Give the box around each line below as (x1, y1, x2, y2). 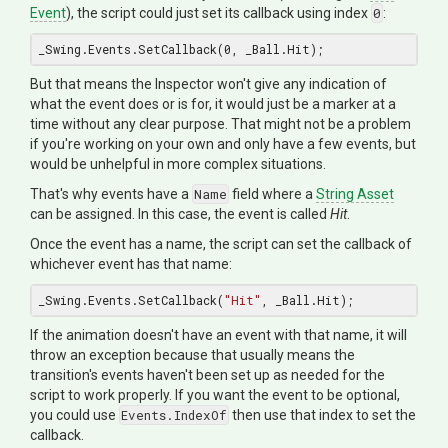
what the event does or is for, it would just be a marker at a (30, 95, 396, 112)
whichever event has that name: (30, 255, 232, 272)
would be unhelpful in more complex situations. (30, 155, 326, 172)
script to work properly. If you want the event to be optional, (30, 386, 400, 403)
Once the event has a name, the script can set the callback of (30, 235, 412, 252)
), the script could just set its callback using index (66, 4, 371, 21)
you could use (30, 406, 119, 423)
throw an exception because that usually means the (30, 346, 355, 363)
